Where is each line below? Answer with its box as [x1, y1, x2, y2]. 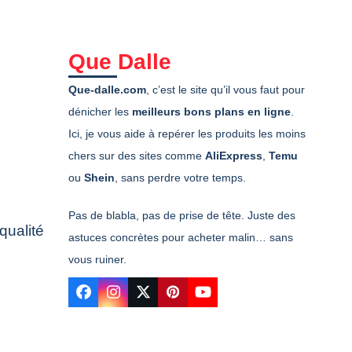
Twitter [141, 290, 186, 307]
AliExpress [205, 148, 263, 162]
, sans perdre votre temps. [115, 170, 247, 184]
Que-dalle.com [68, 82, 147, 96]
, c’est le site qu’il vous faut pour [146, 82, 306, 96]
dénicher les [68, 104, 133, 118]
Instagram [112, 290, 180, 307]
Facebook [82, 290, 151, 307]
